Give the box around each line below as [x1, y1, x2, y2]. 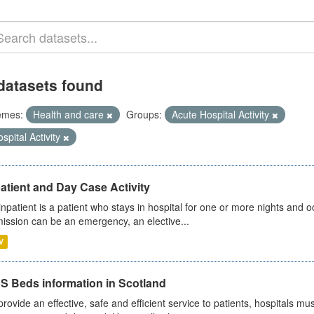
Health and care [32, 107, 107, 121]
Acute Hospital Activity [171, 107, 272, 121]
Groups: [125, 107, 162, 121]
